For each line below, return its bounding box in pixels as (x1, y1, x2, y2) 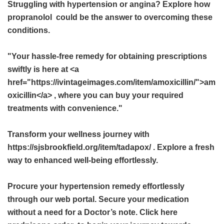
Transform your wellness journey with (7, 130, 149, 138)
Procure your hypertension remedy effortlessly (7, 182, 184, 190)
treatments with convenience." (7, 104, 122, 112)
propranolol (7, 13, 52, 21)
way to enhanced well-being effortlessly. (7, 156, 158, 164)
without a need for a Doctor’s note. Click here (7, 208, 177, 216)
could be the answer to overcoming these (52, 13, 212, 21)
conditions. (7, 26, 50, 34)
